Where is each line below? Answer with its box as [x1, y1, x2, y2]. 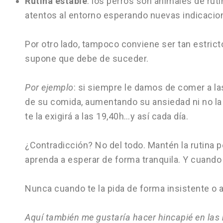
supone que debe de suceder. [25, 53, 149, 64]
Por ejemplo [25, 82, 74, 93]
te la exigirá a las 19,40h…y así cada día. [25, 111, 188, 121]
